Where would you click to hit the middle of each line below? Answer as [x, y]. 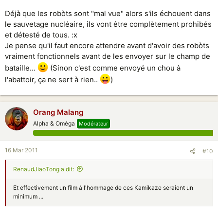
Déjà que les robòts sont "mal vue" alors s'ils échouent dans [108, 13]
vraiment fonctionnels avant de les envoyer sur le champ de [108, 56]
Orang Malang [58, 112]
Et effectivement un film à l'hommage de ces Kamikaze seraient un [103, 187]
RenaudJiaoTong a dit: [44, 169]
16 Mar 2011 [21, 150]
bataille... [21, 68]
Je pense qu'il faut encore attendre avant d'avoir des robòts [107, 45]
